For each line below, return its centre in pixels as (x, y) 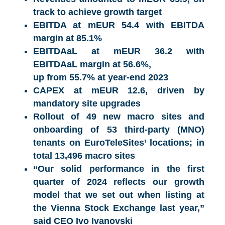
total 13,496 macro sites (84, 156)
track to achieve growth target (97, 12)
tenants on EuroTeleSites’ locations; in (119, 143)
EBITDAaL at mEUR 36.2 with (119, 51)
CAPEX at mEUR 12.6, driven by (119, 91)
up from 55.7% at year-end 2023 (101, 78)
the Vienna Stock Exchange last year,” (119, 208)
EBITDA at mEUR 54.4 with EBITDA (119, 25)
